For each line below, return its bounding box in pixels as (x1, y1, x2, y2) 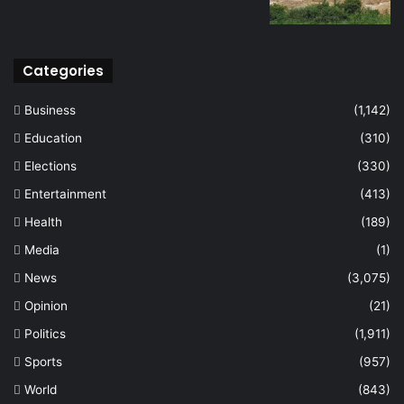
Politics (24, 326, 66, 342)
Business (24, 103, 76, 118)
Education (24, 131, 82, 146)
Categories (23, 61, 104, 81)
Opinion (24, 298, 68, 314)
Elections (24, 159, 77, 174)
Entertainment (24, 187, 106, 202)
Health (24, 215, 62, 230)
